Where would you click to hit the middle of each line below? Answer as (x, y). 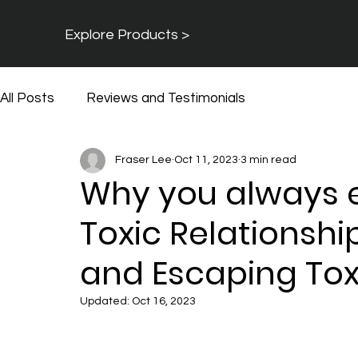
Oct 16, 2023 (164, 301)
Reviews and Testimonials (166, 99)
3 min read (268, 160)
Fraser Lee (143, 160)
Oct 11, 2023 (206, 160)
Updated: (106, 301)
